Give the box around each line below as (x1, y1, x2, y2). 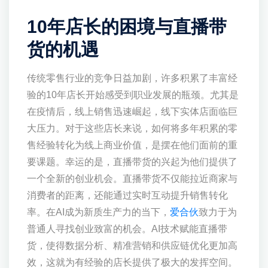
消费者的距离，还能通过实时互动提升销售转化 (27, 190, 228, 200)
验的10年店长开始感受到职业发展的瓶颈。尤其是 (27, 90, 239, 100)
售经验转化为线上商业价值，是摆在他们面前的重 (27, 140, 237, 150)
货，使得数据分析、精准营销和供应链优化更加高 (27, 240, 237, 251)
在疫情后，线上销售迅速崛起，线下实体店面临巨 (27, 106, 237, 117)
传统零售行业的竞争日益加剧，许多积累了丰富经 (27, 73, 237, 83)
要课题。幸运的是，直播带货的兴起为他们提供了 (27, 157, 237, 167)
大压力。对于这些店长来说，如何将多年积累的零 (27, 123, 237, 133)
